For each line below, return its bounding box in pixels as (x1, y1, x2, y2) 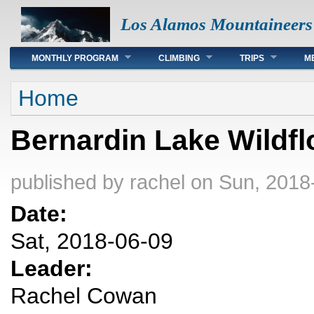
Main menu (11, 46, 84, 61)
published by (11, 170, 130, 193)
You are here (11, 81, 95, 96)
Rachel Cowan (11, 283, 157, 309)
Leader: (11, 256, 99, 282)
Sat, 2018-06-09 (11, 228, 173, 254)
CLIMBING (158, 53, 200, 63)
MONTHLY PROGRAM (32, 53, 118, 63)
